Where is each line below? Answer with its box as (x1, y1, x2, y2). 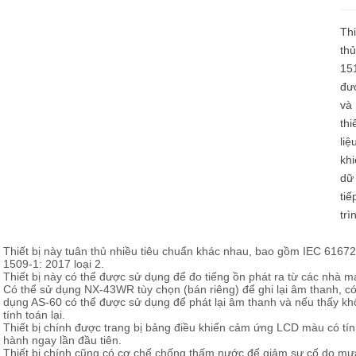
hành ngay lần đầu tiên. (3, 334, 122, 346)
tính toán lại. (3, 308, 65, 321)
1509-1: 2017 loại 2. (3, 257, 104, 270)
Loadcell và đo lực (215, 12, 316, 29)
